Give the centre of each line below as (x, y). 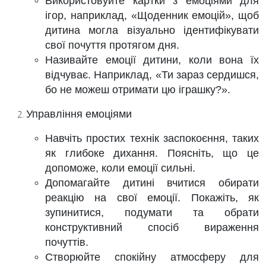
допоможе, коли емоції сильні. (120, 168)
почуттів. (67, 242)
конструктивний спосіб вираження (152, 227)
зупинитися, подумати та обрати (152, 213)
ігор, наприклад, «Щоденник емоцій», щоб (152, 15)
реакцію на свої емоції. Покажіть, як (152, 198)
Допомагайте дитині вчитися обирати (152, 183)
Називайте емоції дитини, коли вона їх (152, 60)
